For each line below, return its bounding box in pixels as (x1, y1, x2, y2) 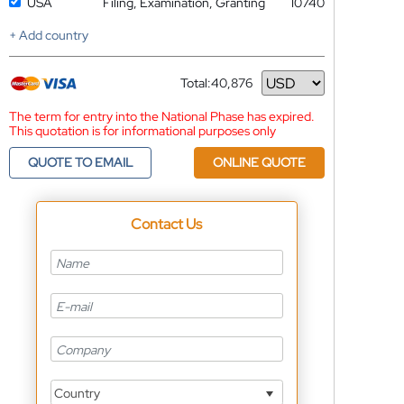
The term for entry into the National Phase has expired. (8, 108, 315, 124)
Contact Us (131, 215, 203, 234)
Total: (179, 75, 211, 91)
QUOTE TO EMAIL (27, 154, 133, 170)
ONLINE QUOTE (212, 154, 306, 170)
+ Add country (8, 27, 88, 43)
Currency (179, 81, 233, 98)
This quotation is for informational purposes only (8, 123, 276, 139)
